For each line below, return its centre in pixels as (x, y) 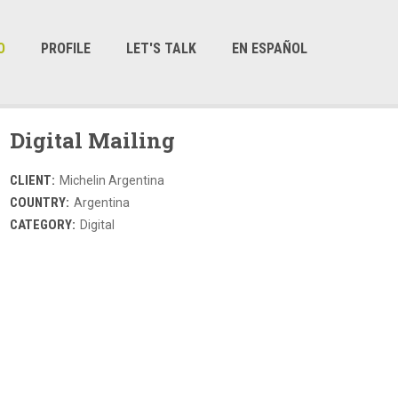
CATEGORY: (43, 225)
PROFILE (66, 48)
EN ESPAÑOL (270, 48)
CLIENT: (32, 180)
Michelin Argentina (111, 180)
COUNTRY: (40, 203)
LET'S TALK (161, 48)
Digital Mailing (92, 140)
